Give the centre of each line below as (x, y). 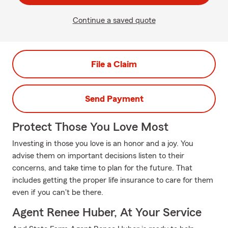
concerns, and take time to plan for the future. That (102, 168)
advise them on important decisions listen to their (98, 156)
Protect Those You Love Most (90, 127)
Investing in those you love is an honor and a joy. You (103, 144)
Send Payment (114, 99)
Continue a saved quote (114, 20)
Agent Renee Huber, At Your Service (107, 213)
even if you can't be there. (58, 192)
